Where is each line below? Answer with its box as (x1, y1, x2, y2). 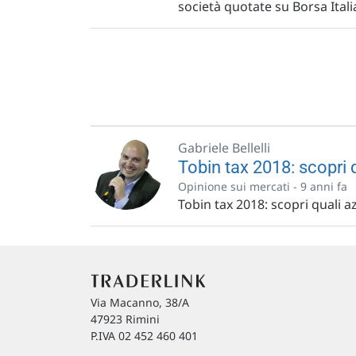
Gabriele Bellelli (178, 139, 270, 157)
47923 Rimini (91, 311, 160, 327)
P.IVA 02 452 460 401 (91, 328, 198, 343)
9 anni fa (300, 179, 347, 194)
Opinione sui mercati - (178, 179, 300, 194)
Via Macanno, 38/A (91, 295, 189, 310)
